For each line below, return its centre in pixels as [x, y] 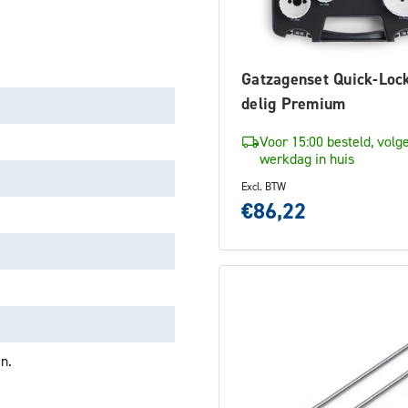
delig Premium [294, 103]
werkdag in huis [307, 158]
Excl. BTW [264, 186]
